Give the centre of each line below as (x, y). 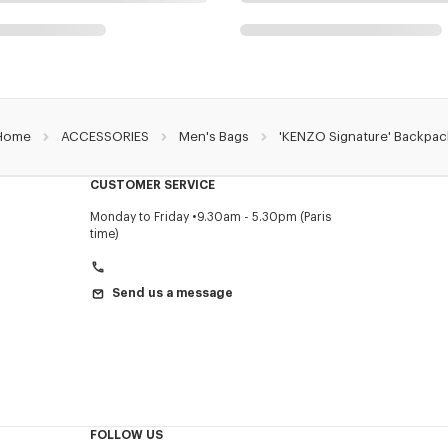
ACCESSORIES (105, 137)
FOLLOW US (126, 435)
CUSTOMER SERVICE (152, 185)
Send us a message (172, 293)
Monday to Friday (139, 217)
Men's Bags (214, 137)
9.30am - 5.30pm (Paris (264, 217)
